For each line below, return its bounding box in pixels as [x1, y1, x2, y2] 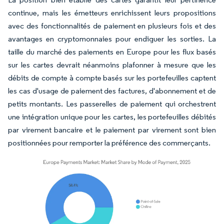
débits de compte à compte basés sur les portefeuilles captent [8, 73, 216, 82]
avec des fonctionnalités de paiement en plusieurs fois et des [8, 21, 216, 30]
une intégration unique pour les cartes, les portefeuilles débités [8, 112, 216, 121]
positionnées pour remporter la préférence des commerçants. [8, 138, 210, 147]
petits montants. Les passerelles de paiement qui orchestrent [8, 99, 216, 108]
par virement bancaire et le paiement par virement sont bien [8, 125, 216, 134]
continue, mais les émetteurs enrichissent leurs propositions [8, 8, 216, 17]
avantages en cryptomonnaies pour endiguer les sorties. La [8, 34, 216, 43]
